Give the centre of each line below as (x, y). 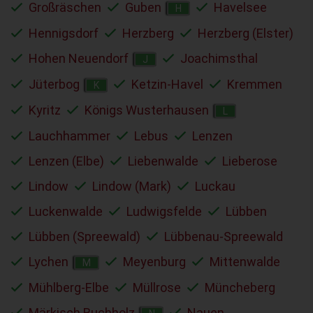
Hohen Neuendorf (79, 58)
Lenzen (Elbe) (66, 161)
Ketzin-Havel (167, 84)
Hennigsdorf (64, 33)
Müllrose (157, 287)
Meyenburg (154, 261)
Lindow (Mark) (132, 186)
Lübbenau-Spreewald (224, 236)
